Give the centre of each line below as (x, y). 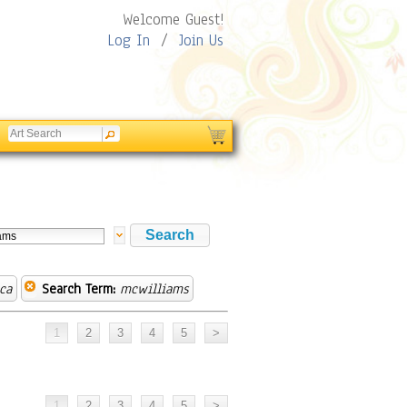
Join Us (201, 40)
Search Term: (79, 289)
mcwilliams (154, 289)
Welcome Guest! (173, 20)
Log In (129, 40)
